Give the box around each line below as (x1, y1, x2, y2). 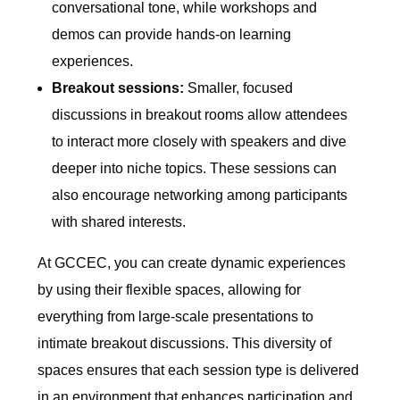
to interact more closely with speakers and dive (52, 134, 347, 150)
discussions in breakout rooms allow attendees (52, 107, 348, 123)
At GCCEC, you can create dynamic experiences (37, 255, 346, 271)
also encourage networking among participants (52, 187, 348, 204)
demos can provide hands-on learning (52, 27, 292, 43)
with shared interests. (52, 214, 187, 230)
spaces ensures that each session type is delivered (37, 362, 360, 379)
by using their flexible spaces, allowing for (37, 282, 302, 298)
